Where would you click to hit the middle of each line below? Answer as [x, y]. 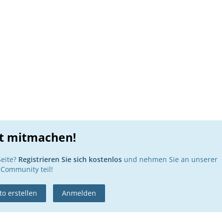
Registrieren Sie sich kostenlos [70, 159]
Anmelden [79, 193]
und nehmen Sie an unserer [170, 159]
